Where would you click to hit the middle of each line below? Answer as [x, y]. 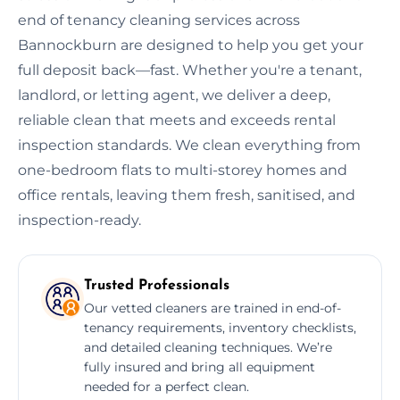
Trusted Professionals [157, 285]
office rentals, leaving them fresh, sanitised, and [187, 195]
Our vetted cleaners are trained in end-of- [212, 308]
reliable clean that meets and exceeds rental [177, 120]
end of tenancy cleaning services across [159, 20]
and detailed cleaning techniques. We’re [208, 347]
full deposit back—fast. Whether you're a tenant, [190, 70]
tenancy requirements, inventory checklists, [220, 327]
